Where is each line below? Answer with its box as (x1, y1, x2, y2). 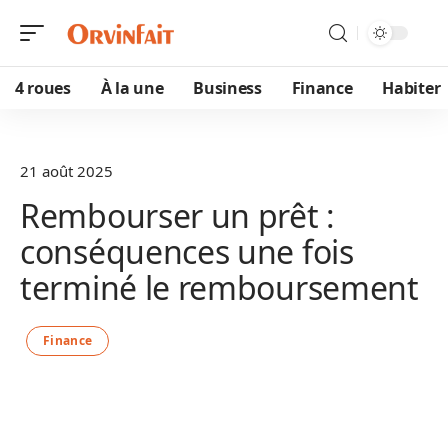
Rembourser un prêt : (20, 194, 336, 237)
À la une (100, 77, 164, 99)
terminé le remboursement (20, 266, 419, 309)
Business (193, 77, 262, 99)
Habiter (382, 77, 441, 99)
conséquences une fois (20, 230, 354, 273)
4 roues (15, 77, 71, 99)
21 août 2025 (20, 161, 113, 181)
